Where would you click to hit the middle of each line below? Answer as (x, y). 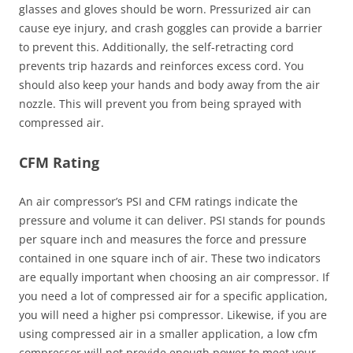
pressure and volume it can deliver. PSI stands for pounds (172, 220)
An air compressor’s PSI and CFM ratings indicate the (158, 201)
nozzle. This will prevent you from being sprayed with (160, 104)
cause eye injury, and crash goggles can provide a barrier (171, 28)
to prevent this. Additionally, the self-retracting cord (156, 47)
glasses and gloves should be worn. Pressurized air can (165, 9)
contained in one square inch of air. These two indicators (170, 258)
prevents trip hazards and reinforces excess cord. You (162, 66)
